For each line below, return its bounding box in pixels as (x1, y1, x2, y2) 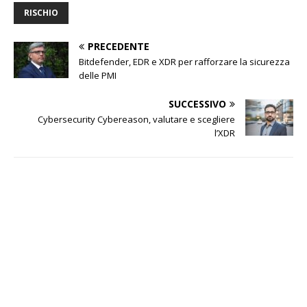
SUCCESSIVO (169, 97, 227, 111)
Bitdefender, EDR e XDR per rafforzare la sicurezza (79, 56, 290, 69)
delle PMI (79, 69, 116, 82)
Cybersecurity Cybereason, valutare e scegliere (38, 113, 236, 126)
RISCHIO (24, 7, 58, 19)
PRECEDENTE (88, 40, 149, 53)
